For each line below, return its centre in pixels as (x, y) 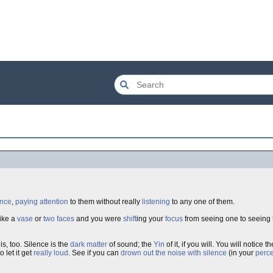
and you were (99, 219)
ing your (151, 219)
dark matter (89, 244)
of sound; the (130, 244)
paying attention (42, 202)
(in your (241, 253)
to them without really (105, 202)
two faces (59, 219)
